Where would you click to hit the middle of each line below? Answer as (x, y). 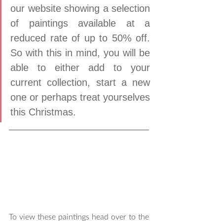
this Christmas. (45, 112)
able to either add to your (80, 67)
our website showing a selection (80, 8)
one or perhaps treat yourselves (80, 97)
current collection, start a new (80, 82)
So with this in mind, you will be (80, 53)
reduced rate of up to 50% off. (80, 38)
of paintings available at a (80, 23)
